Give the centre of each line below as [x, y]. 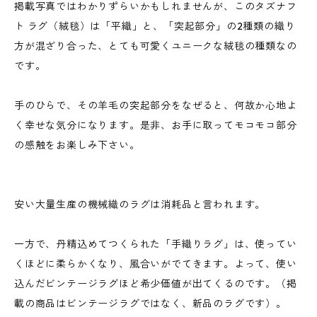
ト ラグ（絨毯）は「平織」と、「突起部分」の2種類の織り [155, 26]
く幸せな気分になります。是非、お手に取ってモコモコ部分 [156, 125]
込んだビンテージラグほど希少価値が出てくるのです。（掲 [156, 284]
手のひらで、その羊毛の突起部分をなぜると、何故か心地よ [156, 105]
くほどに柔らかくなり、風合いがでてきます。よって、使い [156, 264]
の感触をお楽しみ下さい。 [77, 145]
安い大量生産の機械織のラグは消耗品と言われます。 [140, 204]
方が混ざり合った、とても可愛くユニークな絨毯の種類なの [156, 46]
